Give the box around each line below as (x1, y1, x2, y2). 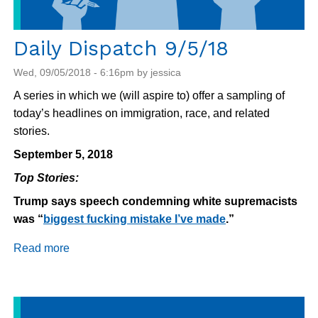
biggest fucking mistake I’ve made (43, 213, 226, 226)
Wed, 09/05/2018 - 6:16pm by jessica (13, 67, 181, 79)
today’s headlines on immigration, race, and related (13, 107, 270, 120)
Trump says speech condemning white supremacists (13, 195, 297, 208)
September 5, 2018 (13, 148, 113, 161)
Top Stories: (13, 172, 79, 185)
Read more (13, 242, 70, 255)
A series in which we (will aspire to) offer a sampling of (13, 89, 285, 102)
